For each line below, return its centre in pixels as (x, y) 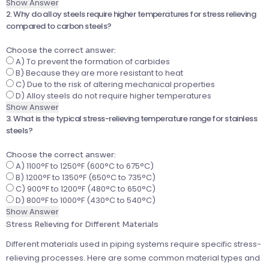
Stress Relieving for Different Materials (82, 225)
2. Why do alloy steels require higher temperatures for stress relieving (131, 14)
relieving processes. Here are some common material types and (133, 258)
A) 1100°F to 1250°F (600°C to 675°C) (84, 166)
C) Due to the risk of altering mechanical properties (114, 85)
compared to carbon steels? (59, 26)
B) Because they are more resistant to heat (98, 73)
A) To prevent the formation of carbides (92, 62)
